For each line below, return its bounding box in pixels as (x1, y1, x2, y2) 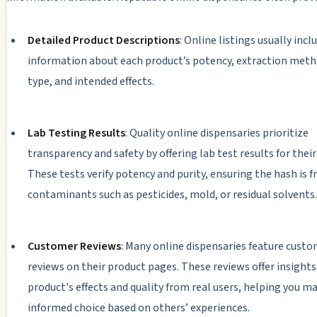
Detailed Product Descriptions (27, 33, 180, 49)
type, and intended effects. (27, 74, 154, 90)
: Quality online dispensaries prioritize (125, 125, 309, 142)
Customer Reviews (27, 238, 121, 255)
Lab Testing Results (27, 125, 125, 142)
